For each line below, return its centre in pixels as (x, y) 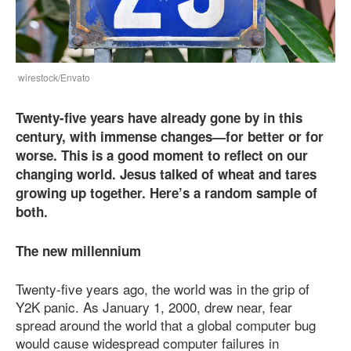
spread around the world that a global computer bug (166, 325)
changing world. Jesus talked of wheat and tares (166, 174)
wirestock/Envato (53, 78)
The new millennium (78, 250)
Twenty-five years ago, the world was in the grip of (163, 289)
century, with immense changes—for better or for (170, 137)
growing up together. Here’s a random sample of (166, 193)
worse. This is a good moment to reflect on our (162, 156)
